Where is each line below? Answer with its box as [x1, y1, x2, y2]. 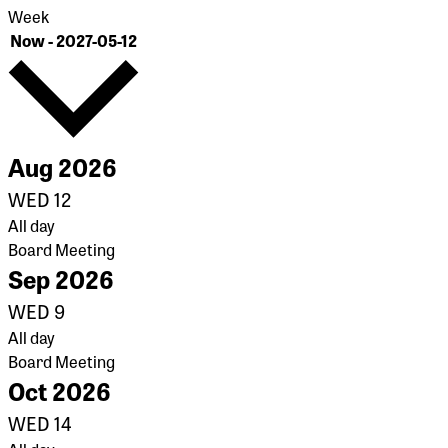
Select [138, 26, 184, 51]
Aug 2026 [8, 148, 117, 184]
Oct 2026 [8, 372, 111, 408]
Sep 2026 [8, 260, 114, 296]
